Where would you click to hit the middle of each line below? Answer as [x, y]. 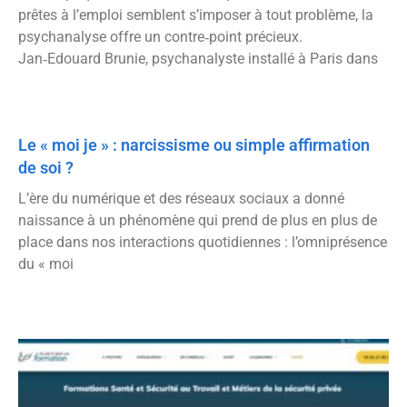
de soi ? [46, 168]
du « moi [46, 264]
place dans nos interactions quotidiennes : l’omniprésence [203, 243]
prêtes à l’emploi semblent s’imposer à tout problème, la [196, 15]
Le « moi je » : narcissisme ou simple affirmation [194, 145]
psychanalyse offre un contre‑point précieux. [160, 37]
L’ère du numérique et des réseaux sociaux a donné [181, 199]
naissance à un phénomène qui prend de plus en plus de [198, 221]
